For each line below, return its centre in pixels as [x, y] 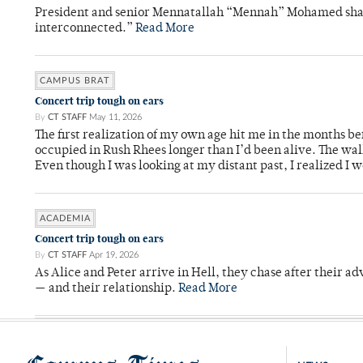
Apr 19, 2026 [114, 255]
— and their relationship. [107, 289]
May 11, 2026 [115, 117]
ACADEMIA [65, 219]
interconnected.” [85, 29]
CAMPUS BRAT [75, 81]
